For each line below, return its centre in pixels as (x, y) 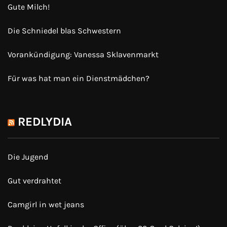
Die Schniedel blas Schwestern (64, 31)
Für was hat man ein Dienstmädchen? (79, 79)
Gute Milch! (29, 7)
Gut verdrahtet (34, 181)
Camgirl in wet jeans (46, 205)
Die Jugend (28, 157)
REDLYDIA (45, 122)
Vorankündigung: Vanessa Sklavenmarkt (83, 55)
